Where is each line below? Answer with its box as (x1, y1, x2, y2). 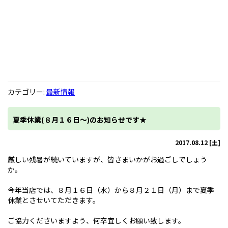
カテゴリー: (8, 87, 46, 97)
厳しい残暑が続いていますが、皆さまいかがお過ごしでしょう (8, 154, 207, 164)
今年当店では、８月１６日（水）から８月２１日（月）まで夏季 (8, 185, 214, 195)
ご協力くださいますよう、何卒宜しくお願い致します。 (8, 215, 185, 225)
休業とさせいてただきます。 (8, 195, 100, 205)
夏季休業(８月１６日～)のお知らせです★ (13, 115, 147, 125)
